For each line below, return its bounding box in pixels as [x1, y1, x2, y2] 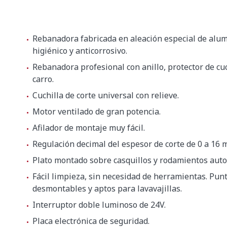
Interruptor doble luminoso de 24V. [32, 199, 166, 210]
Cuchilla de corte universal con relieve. [32, 90, 179, 101]
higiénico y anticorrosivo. [32, 45, 127, 56]
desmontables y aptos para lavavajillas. [32, 183, 182, 194]
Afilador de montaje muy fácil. [32, 122, 145, 133]
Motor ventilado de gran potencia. [32, 106, 161, 117]
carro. [32, 73, 54, 85]
